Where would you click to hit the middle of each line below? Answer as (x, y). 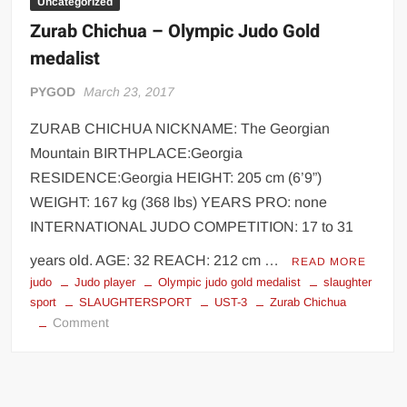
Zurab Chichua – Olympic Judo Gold (175, 32)
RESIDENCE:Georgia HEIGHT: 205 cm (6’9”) (176, 178)
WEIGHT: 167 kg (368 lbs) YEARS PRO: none (179, 203)
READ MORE (329, 262)
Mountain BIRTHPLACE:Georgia (137, 154)
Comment (81, 323)
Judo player (105, 283)
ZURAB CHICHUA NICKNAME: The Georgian (180, 129)
